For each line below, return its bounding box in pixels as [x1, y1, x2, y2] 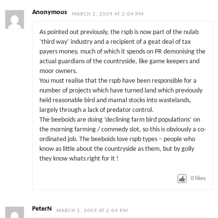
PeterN [32, 206, 52, 213]
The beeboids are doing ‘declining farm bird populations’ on [39, 117, 200, 124]
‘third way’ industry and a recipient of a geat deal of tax [39, 39, 191, 46]
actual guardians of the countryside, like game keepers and [39, 58, 200, 65]
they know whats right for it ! [39, 156, 119, 163]
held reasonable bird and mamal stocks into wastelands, [39, 97, 191, 104]
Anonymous [32, 9, 68, 16]
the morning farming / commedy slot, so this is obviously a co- [39, 127, 206, 133]
